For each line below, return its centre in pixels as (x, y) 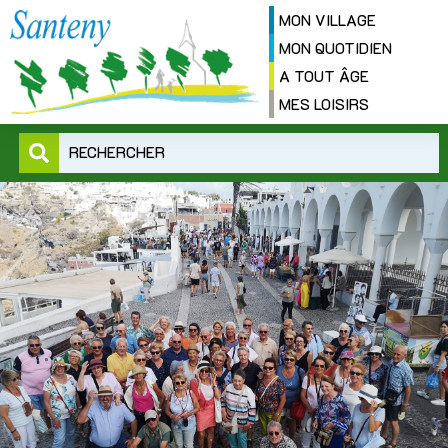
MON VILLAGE (327, 19)
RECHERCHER (117, 151)
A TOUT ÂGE (323, 75)
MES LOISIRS (323, 103)
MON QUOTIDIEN (335, 47)
